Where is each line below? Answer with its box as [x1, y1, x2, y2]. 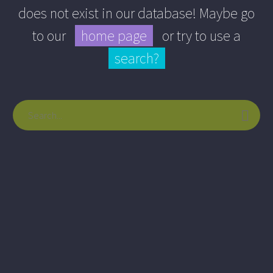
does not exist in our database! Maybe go [18, 3, 255, 23]
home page [81, 26, 147, 45]
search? [114, 48, 159, 68]
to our [32, 26, 75, 45]
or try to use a [153, 26, 241, 45]
